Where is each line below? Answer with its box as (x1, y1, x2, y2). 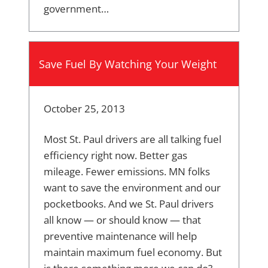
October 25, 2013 (44, 102, 125, 116)
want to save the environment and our (44, 181, 221, 195)
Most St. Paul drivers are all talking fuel (44, 132, 221, 147)
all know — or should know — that (44, 213, 201, 227)
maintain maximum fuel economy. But (44, 245, 222, 260)
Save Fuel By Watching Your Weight (39, 57, 217, 72)
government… (44, 2, 109, 16)
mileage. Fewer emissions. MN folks (44, 165, 210, 179)
